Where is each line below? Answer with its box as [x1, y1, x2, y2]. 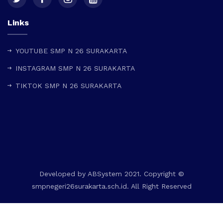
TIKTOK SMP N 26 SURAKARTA [15, 82, 121, 90]
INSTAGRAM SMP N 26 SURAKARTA [15, 64, 135, 72]
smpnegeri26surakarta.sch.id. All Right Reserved [31, 182, 192, 190]
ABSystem [87, 170, 122, 178]
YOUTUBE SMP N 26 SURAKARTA [15, 47, 127, 55]
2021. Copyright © [121, 170, 184, 178]
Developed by [39, 170, 88, 178]
